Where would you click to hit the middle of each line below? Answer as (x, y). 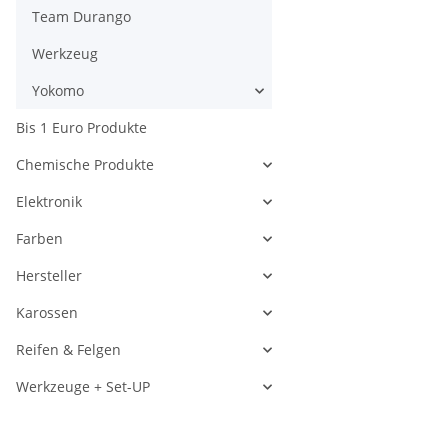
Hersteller (49, 276)
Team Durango (81, 17)
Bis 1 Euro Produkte (81, 128)
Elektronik (49, 202)
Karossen (47, 313)
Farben (39, 239)
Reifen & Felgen (68, 350)
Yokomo (58, 91)
